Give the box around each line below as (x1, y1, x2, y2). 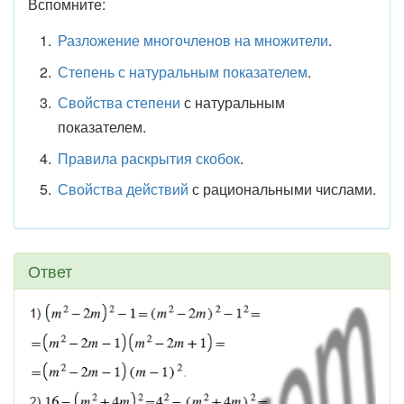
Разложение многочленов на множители (57, 30, 328, 50)
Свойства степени (57, 92, 180, 113)
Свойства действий (57, 179, 188, 199)
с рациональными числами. (188, 179, 376, 199)
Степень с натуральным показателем (57, 60, 308, 82)
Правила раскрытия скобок (57, 147, 240, 169)
